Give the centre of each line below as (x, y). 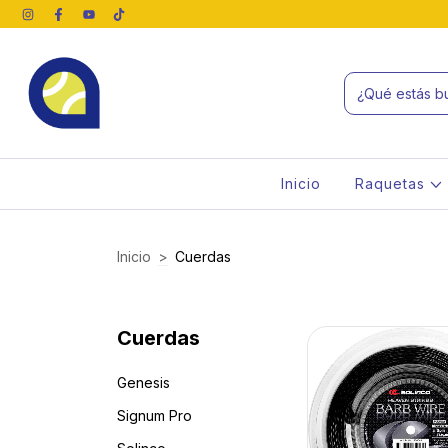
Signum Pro (154, 415)
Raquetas (393, 183)
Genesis (143, 382)
